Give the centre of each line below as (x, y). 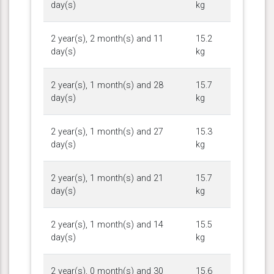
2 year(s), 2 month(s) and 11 (107, 39)
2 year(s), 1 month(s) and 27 (107, 131)
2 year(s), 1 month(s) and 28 (107, 85)
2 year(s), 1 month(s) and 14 (107, 224)
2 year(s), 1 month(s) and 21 (107, 178)
